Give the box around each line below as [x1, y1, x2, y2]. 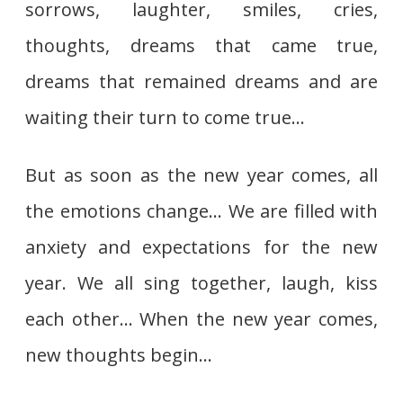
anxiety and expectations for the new [25, 234, 378, 259]
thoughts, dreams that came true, [25, 32, 378, 58]
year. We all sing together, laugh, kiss [25, 270, 378, 295]
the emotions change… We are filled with [25, 198, 378, 223]
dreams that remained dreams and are [25, 68, 378, 94]
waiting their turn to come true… [25, 104, 305, 130]
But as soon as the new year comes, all [25, 162, 378, 187]
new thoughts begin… [25, 342, 212, 367]
